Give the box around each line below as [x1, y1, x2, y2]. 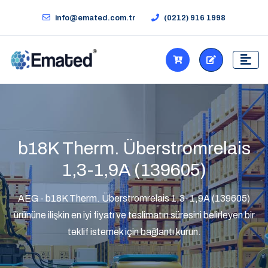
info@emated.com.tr [55, 14, 135, 22]
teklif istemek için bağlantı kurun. [67, 227, 201, 237]
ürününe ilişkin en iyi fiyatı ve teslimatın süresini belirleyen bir [13, 210, 255, 220]
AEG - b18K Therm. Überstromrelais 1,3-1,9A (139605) [18, 193, 250, 203]
